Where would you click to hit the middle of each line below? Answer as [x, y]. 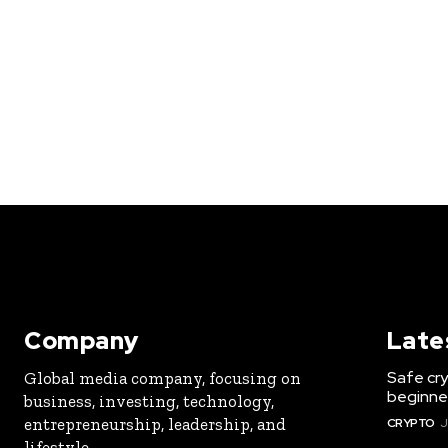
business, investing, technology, [149, 401]
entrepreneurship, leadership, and [155, 424]
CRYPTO [410, 423]
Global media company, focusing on [162, 378]
